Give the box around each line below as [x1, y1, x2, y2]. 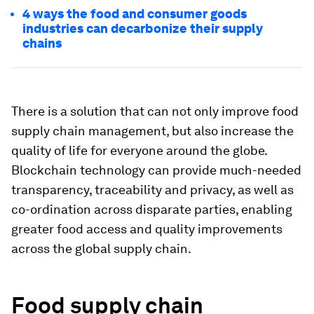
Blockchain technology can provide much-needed [11, 163, 301, 177]
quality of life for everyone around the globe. [11, 143, 267, 158]
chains [22, 36, 62, 50]
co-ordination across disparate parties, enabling [11, 202, 292, 217]
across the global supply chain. [11, 241, 191, 256]
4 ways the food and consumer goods [22, 6, 247, 21]
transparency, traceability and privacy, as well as [11, 182, 294, 197]
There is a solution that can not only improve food [11, 104, 299, 118]
